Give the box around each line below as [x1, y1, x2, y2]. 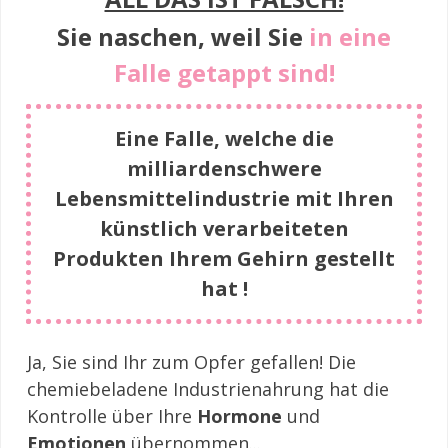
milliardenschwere [126, 155, 322, 182]
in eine [309, 20, 391, 53]
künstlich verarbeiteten [99, 215, 349, 242]
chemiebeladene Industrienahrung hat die [27, 377, 389, 401]
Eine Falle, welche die [114, 125, 334, 152]
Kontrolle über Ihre [27, 404, 197, 428]
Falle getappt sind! [113, 56, 335, 89]
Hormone [197, 404, 282, 428]
